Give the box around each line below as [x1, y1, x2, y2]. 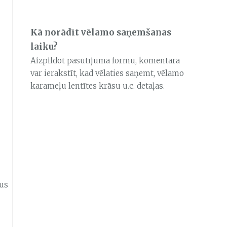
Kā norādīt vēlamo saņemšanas [30, 27, 171, 39]
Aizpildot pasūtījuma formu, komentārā [30, 56, 180, 66]
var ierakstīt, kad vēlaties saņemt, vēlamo [30, 68, 184, 79]
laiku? [30, 42, 58, 53]
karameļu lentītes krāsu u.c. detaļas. [30, 81, 167, 91]
